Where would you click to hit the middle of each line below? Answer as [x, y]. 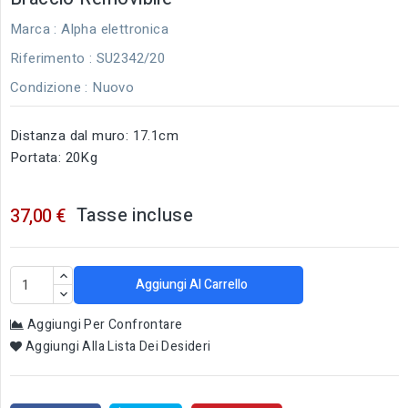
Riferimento [48, 58]
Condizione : [49, 87]
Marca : [34, 29]
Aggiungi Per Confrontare [105, 324]
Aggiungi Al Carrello [192, 284]
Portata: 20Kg [54, 157]
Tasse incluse [135, 215]
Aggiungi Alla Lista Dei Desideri [118, 346]
